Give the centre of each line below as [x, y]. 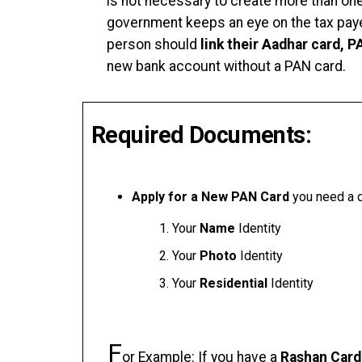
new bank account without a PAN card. [226, 66]
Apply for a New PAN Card [212, 197]
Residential [234, 283]
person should [154, 44]
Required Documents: [202, 135]
